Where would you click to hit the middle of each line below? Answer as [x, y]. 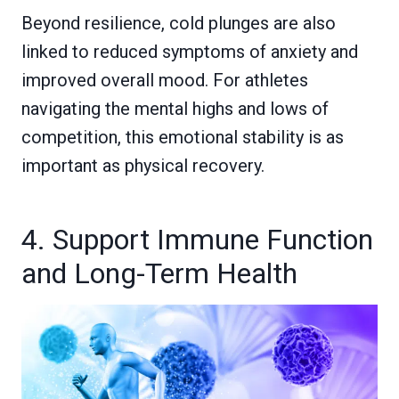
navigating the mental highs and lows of [175, 109]
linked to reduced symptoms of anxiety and [190, 52]
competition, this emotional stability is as [183, 138]
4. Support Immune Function [197, 240]
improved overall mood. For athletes [165, 81]
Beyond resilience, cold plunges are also [179, 24]
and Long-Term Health [159, 274]
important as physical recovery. [143, 166]
